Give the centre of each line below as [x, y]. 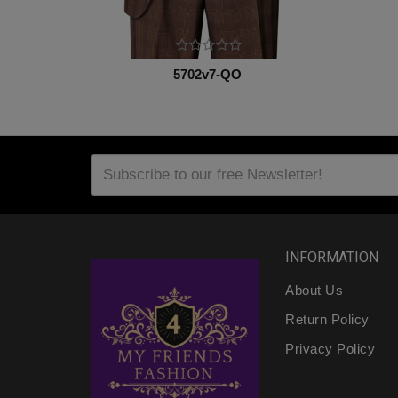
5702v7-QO [207, 74]
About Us [314, 290]
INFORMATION [332, 257]
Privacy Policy [330, 348]
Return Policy [327, 319]
